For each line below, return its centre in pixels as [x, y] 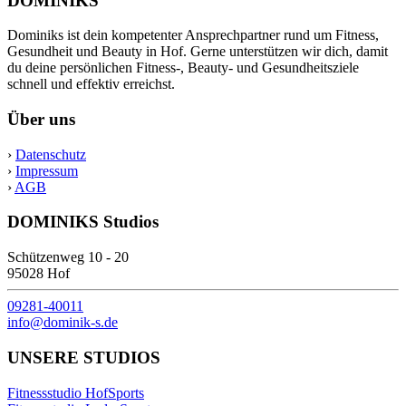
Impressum [47, 170]
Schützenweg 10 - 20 [68, 257]
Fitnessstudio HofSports [76, 392]
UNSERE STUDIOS [84, 357]
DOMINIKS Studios [83, 222]
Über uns [41, 120]
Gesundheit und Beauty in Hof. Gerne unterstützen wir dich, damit [198, 52]
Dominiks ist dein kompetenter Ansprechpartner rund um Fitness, [193, 35]
